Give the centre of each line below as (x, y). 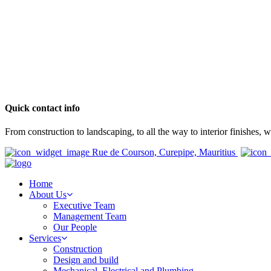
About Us (48, 195)
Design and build (86, 260)
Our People (75, 227)
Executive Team (84, 206)
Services (45, 238)
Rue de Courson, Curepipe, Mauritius (164, 152)
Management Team (90, 217)
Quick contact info (42, 108)
